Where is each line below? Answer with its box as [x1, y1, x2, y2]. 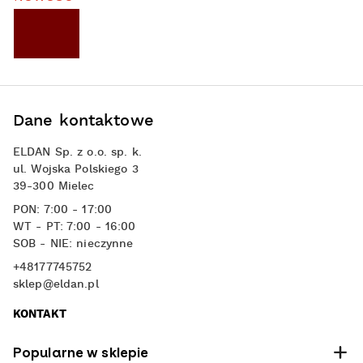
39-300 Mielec [13, 180, 95, 192]
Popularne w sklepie [13, 344, 149, 361]
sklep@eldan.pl [13, 278, 99, 290]
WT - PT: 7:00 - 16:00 [13, 220, 136, 233]
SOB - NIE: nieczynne [13, 237, 134, 250]
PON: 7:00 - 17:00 [13, 203, 113, 216]
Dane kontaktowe [13, 113, 154, 130]
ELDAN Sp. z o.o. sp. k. [13, 146, 142, 158]
